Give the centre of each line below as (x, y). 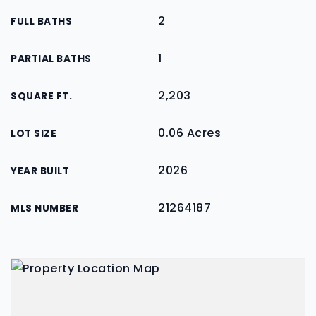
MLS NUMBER (44, 208)
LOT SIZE (34, 134)
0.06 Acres (189, 133)
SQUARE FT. (41, 96)
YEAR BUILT (40, 171)
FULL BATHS (41, 22)
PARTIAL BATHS (51, 59)
